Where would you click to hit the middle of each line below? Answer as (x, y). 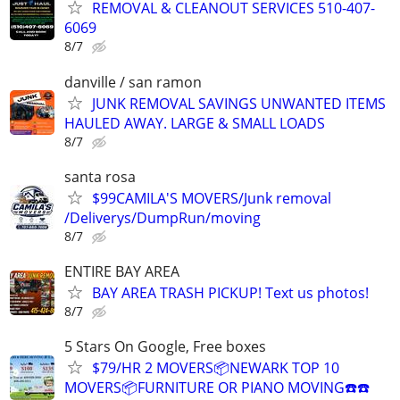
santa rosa (100, 176)
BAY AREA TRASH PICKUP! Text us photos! (230, 293)
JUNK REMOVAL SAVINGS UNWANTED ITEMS (239, 103)
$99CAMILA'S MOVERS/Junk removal (212, 198)
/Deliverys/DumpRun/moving (162, 217)
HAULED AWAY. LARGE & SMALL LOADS (195, 123)
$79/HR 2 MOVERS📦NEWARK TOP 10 (216, 368)
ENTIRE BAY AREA (122, 271)
